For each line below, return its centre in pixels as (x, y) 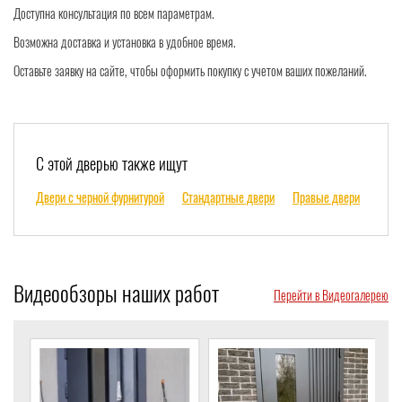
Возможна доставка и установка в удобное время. (125, 42)
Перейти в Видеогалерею (331, 295)
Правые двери (326, 197)
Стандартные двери (228, 197)
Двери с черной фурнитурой (100, 197)
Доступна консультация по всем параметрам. (114, 13)
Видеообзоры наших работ (116, 293)
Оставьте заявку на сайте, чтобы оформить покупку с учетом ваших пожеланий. (190, 71)
